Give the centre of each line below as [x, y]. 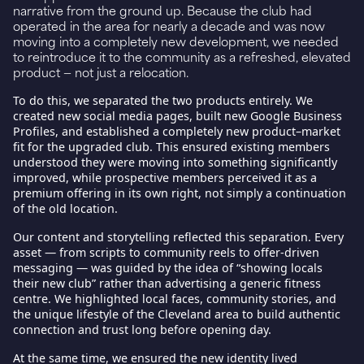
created [35, 115]
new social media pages [123, 115]
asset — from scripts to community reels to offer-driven [166, 252]
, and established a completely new [154, 131]
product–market [296, 131]
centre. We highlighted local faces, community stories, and [175, 298]
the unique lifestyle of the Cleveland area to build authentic [177, 314]
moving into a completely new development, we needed [176, 41]
